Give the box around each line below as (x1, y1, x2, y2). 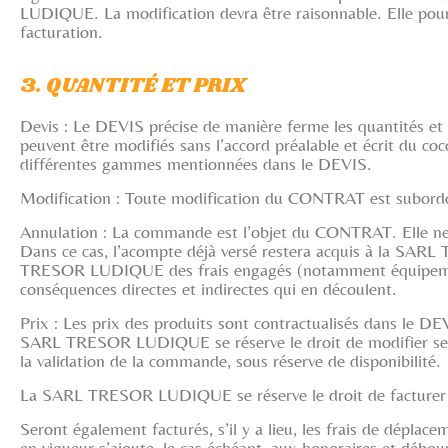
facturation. (20, 21, 108, 42)
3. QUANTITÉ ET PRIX (20, 71, 246, 101)
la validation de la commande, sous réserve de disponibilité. (20, 350, 441, 371)
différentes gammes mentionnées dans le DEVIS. (20, 153, 372, 174)
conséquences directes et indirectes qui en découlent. (20, 278, 397, 299)
